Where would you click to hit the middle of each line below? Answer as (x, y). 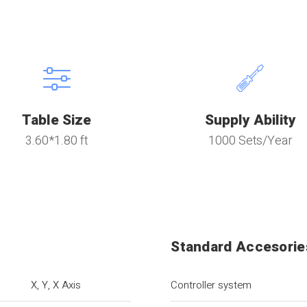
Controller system (211, 285)
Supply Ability (250, 120)
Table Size (57, 120)
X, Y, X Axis (56, 285)
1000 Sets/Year (250, 141)
